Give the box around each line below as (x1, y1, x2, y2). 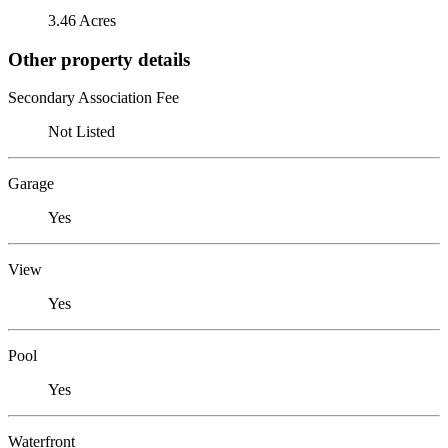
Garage (8, 175, 54, 193)
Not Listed (48, 123, 115, 141)
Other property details (8, 48, 190, 70)
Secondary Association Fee (8, 89, 179, 107)
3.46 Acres (48, 11, 116, 29)
